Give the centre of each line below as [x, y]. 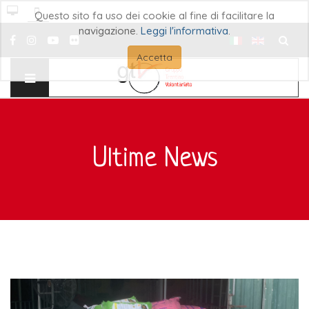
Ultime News [154, 159]
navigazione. [110, 31]
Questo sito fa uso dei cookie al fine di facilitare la [154, 16]
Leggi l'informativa [185, 31]
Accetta [154, 57]
